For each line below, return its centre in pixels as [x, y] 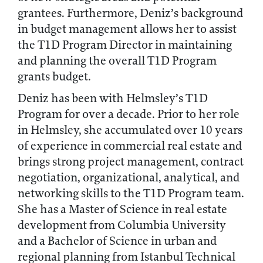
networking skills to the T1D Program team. [131, 193]
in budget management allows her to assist [127, 29]
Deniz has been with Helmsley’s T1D [113, 98]
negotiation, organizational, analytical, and [129, 178]
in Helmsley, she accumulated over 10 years [130, 130]
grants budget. [54, 77]
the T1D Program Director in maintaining [125, 45]
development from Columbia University [122, 225]
